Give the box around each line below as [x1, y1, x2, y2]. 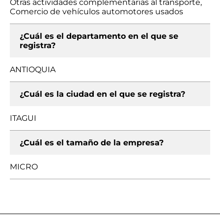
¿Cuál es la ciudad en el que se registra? [20, 89, 185, 99]
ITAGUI [10, 113, 36, 123]
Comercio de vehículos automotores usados [10, 7, 183, 16]
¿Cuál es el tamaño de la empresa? [20, 138, 164, 147]
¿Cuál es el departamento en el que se [20, 31, 178, 41]
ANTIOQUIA [10, 65, 55, 74]
